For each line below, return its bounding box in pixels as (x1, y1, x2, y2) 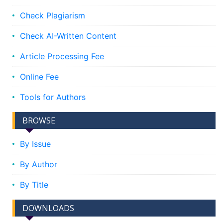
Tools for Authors (20, 92, 86, 102)
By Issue (20, 138, 51, 149)
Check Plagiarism (20, 10, 85, 20)
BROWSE (22, 114, 55, 126)
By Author (20, 159, 57, 169)
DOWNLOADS (22, 202, 74, 214)
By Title (20, 179, 48, 190)
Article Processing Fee (20, 51, 104, 61)
